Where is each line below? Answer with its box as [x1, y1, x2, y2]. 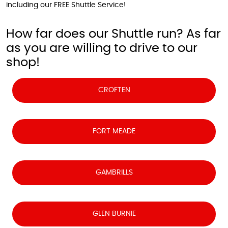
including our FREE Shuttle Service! [6, 2, 126, 9]
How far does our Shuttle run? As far [6, 28, 221, 40]
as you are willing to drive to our [6, 42, 197, 54]
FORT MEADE [93, 128, 135, 135]
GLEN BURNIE [92, 210, 136, 217]
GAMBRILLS [95, 169, 133, 176]
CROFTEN [98, 87, 130, 94]
